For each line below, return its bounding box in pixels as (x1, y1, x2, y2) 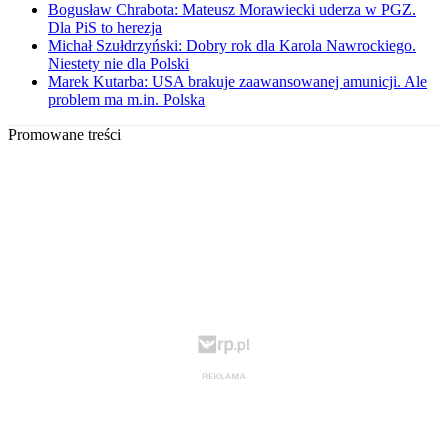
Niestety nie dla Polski (48, 55, 189, 73)
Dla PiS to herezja (48, 19, 162, 37)
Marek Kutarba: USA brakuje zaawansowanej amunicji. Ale (48, 73, 427, 91)
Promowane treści (8, 126, 121, 144)
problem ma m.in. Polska (48, 91, 205, 109)
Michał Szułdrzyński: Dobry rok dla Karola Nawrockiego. (48, 37, 416, 55)
